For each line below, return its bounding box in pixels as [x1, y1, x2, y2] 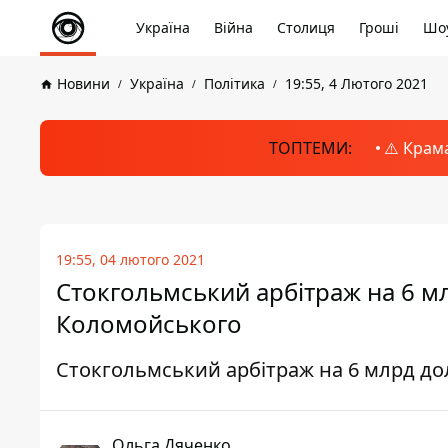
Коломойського [56, 307, 242, 340]
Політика [204, 74, 265, 93]
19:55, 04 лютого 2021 [56, 250, 205, 269]
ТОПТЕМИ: [268, 137, 352, 159]
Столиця [277, 18, 335, 37]
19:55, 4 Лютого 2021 [285, 74, 428, 93]
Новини [57, 74, 110, 93]
